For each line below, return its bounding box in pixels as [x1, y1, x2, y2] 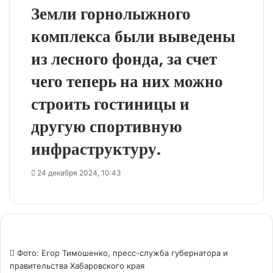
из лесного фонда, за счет [31, 48, 217, 70]
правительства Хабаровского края [10, 261, 144, 271]
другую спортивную [31, 115, 182, 138]
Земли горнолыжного [31, 2, 191, 25]
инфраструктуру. [31, 138, 161, 160]
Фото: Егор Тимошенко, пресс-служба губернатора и [15, 248, 228, 258]
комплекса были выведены [31, 25, 235, 48]
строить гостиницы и [31, 93, 190, 115]
